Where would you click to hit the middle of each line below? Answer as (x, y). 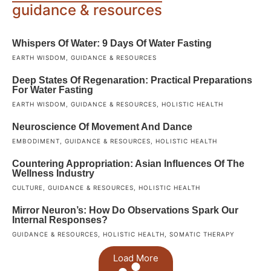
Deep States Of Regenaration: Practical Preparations (132, 80)
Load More (135, 258)
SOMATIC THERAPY (202, 234)
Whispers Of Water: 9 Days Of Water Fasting (112, 43)
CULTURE (28, 187)
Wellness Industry (53, 173)
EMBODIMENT (36, 141)
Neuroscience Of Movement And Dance (102, 126)
